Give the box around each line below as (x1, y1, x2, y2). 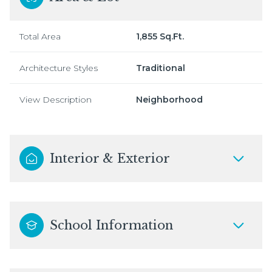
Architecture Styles (19, 62, 98, 73)
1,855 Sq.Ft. (136, 30, 184, 42)
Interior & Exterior (50, 151, 170, 166)
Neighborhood (136, 93, 203, 105)
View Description (19, 93, 92, 105)
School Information (50, 217, 173, 233)
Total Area (19, 30, 61, 42)
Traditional (136, 62, 185, 73)
